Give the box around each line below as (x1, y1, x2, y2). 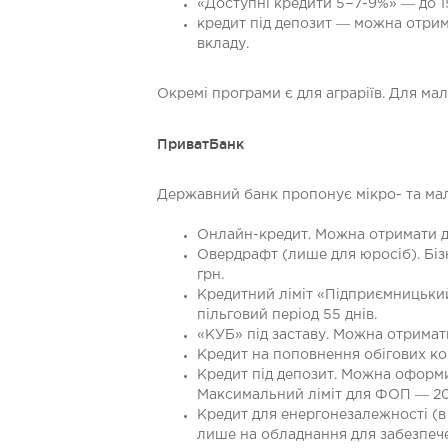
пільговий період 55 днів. (197, 309, 377, 321)
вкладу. (197, 38, 249, 50)
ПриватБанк (157, 136, 244, 152)
